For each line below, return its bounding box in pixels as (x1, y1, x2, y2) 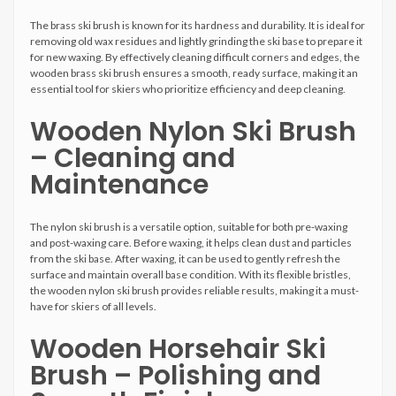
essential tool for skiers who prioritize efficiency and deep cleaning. (30, 82, 346, 95)
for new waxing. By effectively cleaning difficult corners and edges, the (30, 50, 360, 64)
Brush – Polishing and (30, 357, 321, 394)
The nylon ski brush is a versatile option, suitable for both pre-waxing (30, 220, 347, 233)
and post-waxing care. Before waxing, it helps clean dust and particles (30, 236, 352, 249)
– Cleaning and (30, 140, 235, 177)
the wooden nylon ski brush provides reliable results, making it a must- (30, 284, 359, 297)
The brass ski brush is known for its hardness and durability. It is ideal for (30, 19, 365, 32)
